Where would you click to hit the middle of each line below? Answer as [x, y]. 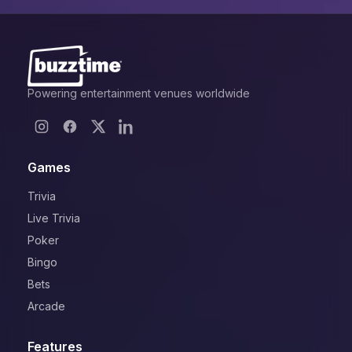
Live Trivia [54, 218]
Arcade [47, 306]
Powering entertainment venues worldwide [139, 93]
